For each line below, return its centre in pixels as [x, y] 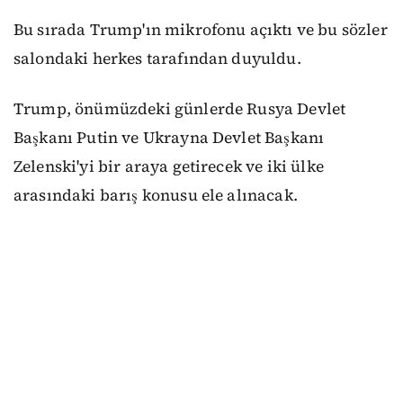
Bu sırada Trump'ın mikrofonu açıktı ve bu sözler [201, 29]
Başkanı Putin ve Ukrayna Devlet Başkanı [169, 138]
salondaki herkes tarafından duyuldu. [157, 58]
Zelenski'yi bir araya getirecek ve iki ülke [169, 167]
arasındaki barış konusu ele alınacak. [156, 196]
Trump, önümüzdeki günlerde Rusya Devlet [180, 109]
